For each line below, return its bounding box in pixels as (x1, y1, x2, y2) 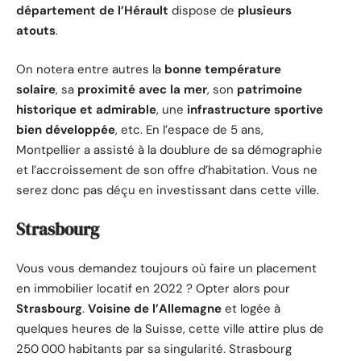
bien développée (16, 121, 115, 138)
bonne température (164, 60, 281, 77)
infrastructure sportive (187, 101, 323, 118)
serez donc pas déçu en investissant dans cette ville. (16, 181, 319, 198)
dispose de (168, 2, 238, 19)
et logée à (222, 300, 280, 317)
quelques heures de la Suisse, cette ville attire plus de (16, 320, 324, 337)
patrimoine (237, 81, 302, 98)
